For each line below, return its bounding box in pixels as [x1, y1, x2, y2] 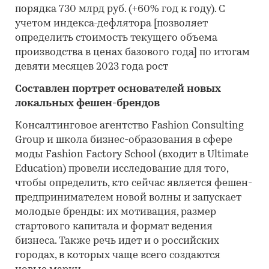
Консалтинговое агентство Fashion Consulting [15, 120, 244, 131]
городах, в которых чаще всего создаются [15, 250, 220, 261]
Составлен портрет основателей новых [15, 83, 221, 94]
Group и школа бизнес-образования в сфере [15, 134, 232, 145]
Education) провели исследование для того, [15, 163, 228, 174]
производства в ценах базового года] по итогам [15, 47, 250, 58]
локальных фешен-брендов [15, 98, 160, 109]
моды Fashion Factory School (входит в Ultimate [15, 149, 249, 160]
